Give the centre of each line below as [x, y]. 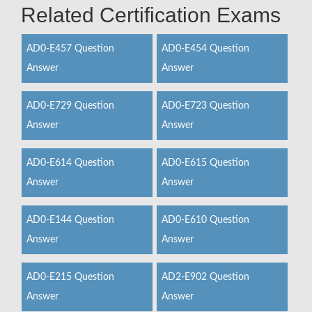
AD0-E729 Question [70, 106]
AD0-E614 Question [70, 163]
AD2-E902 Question [205, 277]
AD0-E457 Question [70, 49]
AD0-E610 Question [205, 220]
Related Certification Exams [151, 15]
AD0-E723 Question [205, 106]
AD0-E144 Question [70, 220]
